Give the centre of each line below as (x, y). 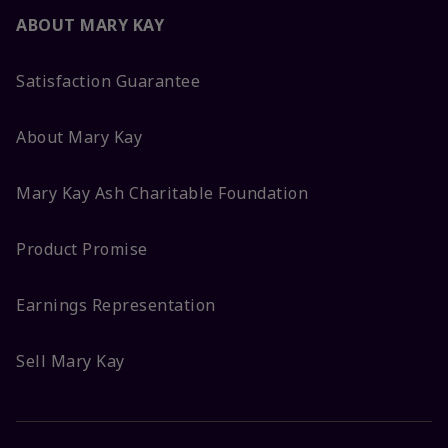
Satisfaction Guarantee (108, 81)
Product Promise (82, 249)
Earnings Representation (116, 305)
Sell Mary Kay (70, 361)
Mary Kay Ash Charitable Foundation (162, 193)
